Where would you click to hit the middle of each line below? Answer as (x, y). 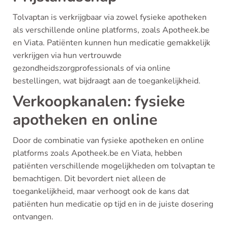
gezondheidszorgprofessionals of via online (92, 68)
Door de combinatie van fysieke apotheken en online (108, 140)
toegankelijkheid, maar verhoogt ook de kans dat (101, 191)
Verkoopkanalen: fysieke (99, 102)
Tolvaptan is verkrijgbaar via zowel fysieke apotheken (110, 17)
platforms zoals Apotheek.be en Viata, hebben (97, 153)
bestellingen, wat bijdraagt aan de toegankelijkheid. (107, 81)
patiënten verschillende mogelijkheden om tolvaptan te (114, 166)
